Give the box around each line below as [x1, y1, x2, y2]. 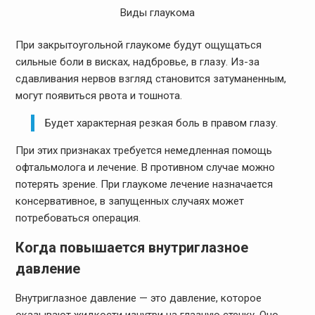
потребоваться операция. [15, 212, 141, 225]
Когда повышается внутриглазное [15, 239, 248, 257]
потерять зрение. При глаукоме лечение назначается [15, 178, 273, 191]
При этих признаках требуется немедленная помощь [15, 144, 272, 157]
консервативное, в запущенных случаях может [15, 195, 244, 208]
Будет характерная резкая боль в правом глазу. [45, 117, 278, 130]
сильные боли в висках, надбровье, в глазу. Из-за [15, 56, 259, 69]
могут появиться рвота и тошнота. [15, 89, 182, 103]
